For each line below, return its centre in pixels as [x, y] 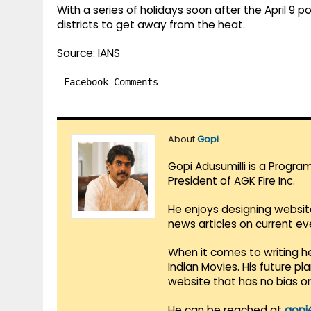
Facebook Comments [111, 82]
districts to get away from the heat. [151, 25]
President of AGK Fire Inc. [232, 181]
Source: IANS [89, 53]
